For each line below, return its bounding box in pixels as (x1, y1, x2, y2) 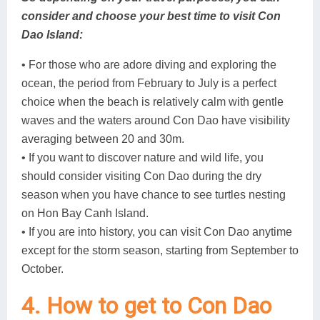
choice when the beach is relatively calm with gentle (21, 95, 284, 108)
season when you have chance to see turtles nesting (21, 188, 286, 201)
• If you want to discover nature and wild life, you (21, 151, 264, 164)
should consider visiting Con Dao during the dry (21, 169, 261, 182)
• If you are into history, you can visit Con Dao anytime (21, 225, 292, 238)
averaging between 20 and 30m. (21, 132, 184, 145)
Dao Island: (21, 28, 83, 41)
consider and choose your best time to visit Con (21, 9, 281, 22)
